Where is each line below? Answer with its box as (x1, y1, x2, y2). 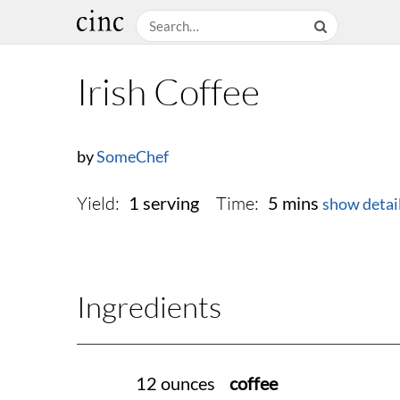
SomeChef (96, 147, 169, 167)
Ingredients (77, 288, 221, 326)
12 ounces (136, 373, 215, 395)
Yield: (77, 192, 120, 215)
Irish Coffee (77, 69, 260, 114)
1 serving (128, 193, 199, 214)
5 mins (268, 193, 319, 214)
